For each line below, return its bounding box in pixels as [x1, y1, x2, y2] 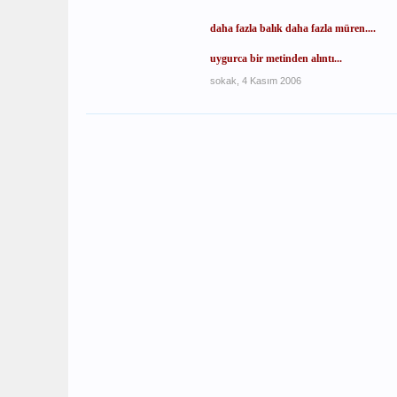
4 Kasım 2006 [242, 75, 301, 86]
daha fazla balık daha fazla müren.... [210, 22, 376, 35]
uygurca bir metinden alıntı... [210, 52, 342, 65]
